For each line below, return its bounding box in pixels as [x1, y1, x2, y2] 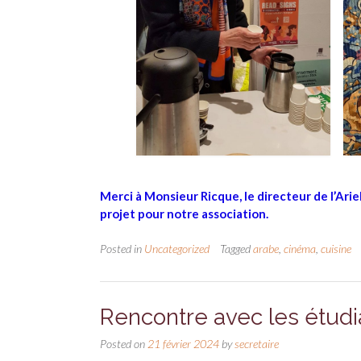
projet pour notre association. [100, 205, 268, 221]
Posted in [100, 242, 144, 256]
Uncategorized [144, 242, 210, 256]
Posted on [100, 337, 147, 351]
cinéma [284, 242, 316, 256]
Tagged [220, 242, 253, 256]
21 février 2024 [147, 337, 219, 351]
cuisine [321, 242, 351, 256]
